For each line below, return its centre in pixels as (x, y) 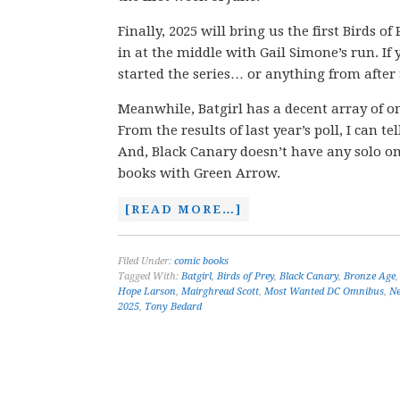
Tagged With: (150, 276)
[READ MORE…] (183, 209)
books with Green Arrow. (199, 173)
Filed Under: (146, 261)
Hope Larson (147, 292)
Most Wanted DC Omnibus (324, 292)
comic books (201, 261)
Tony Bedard (173, 307)
